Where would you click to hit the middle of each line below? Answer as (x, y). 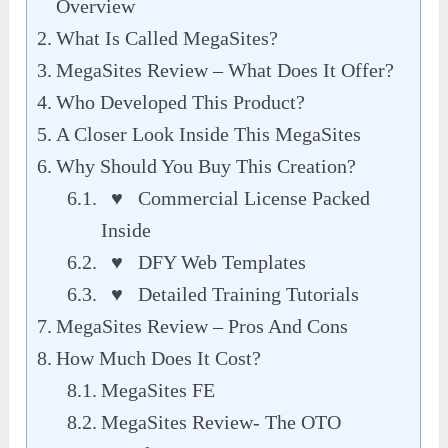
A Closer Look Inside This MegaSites (209, 133)
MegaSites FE (158, 389)
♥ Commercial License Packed (236, 197)
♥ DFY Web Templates (204, 261)
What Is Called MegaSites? (167, 37)
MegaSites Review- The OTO (221, 421)
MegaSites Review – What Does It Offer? (225, 69)
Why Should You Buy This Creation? (206, 165)
